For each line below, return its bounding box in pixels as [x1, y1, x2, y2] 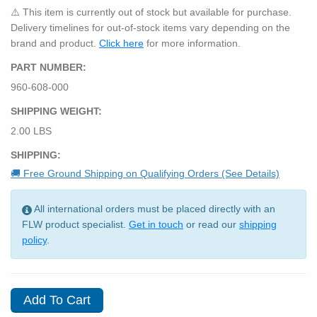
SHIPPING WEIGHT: [11, 105, 102, 117]
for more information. [144, 37, 241, 49]
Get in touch [129, 219, 183, 231]
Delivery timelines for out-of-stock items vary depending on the [11, 21, 290, 33]
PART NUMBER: [11, 61, 86, 73]
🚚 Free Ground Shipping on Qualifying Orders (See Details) [11, 168, 279, 180]
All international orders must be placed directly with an [32, 203, 275, 215]
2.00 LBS [11, 125, 52, 137]
